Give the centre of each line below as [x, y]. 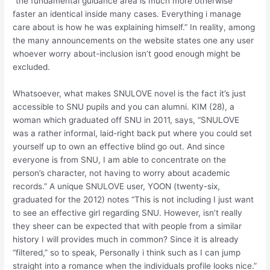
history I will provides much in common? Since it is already [126, 240]
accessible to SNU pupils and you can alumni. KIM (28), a [124, 107]
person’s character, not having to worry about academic [122, 173]
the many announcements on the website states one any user [133, 41]
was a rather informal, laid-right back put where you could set [133, 133]
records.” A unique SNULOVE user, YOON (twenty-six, [117, 187]
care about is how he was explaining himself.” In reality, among [134, 27]
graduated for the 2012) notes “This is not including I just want [133, 200]
